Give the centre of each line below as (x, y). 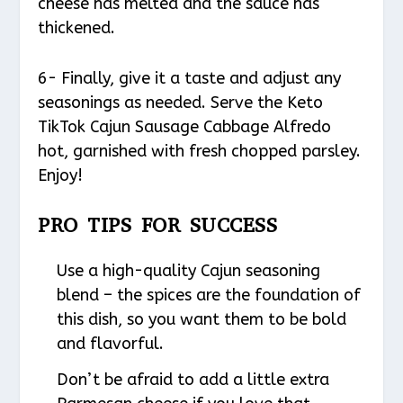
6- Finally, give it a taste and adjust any (190, 78)
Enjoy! (61, 175)
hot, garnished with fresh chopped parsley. (200, 151)
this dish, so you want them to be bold (201, 320)
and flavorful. (110, 344)
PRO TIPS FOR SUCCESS (158, 226)
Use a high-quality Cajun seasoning (188, 271)
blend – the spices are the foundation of (208, 296)
